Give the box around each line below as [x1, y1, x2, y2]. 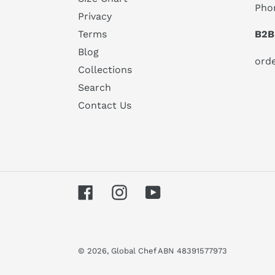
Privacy [78, 10, 112, 23]
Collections [78, 64, 132, 76]
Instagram [126, 185, 175, 197]
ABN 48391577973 [158, 246, 227, 256]
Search [78, 82, 111, 94]
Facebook [93, 185, 139, 197]
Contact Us [78, 99, 131, 112]
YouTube [160, 185, 200, 197]
